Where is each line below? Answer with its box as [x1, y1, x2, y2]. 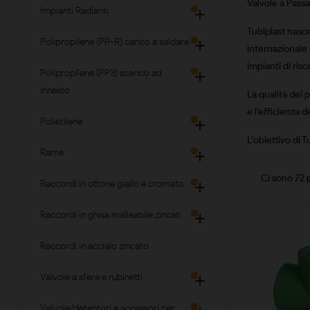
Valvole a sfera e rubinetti [40, 271, 143, 283]
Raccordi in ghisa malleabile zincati [40, 209, 181, 221]
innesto [40, 84, 70, 96]
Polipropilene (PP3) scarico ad [40, 67, 162, 79]
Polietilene [40, 116, 82, 127]
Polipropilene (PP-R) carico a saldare [40, 36, 189, 48]
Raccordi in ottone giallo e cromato [40, 178, 184, 190]
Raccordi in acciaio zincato [40, 240, 149, 252]
